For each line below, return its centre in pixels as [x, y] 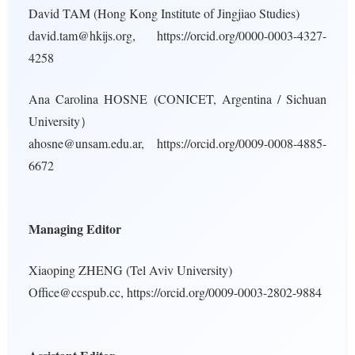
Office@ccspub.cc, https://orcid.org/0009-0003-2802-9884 [175, 292]
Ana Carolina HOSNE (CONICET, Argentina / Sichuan [177, 99]
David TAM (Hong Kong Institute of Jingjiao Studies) [164, 13]
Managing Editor [75, 229]
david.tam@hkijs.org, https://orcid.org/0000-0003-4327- [177, 35]
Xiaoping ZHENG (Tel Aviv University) [130, 270]
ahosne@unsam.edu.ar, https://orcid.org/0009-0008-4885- [177, 143]
